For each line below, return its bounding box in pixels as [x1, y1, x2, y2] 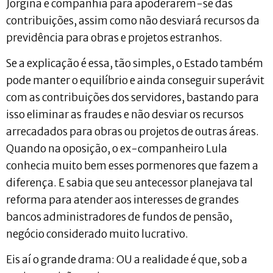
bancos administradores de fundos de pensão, [6, 210, 232, 224]
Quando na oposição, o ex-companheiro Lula [6, 141, 227, 155]
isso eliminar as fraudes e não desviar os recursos [6, 107, 244, 121]
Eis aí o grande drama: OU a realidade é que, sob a [6, 253, 247, 267]
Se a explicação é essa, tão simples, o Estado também [6, 56, 263, 70]
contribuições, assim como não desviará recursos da [6, 13, 260, 27]
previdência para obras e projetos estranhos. [6, 30, 222, 44]
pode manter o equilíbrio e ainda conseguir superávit [6, 73, 264, 87]
